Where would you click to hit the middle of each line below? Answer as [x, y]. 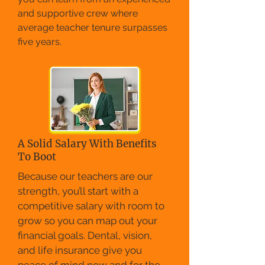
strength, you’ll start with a [78, 191]
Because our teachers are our [85, 177]
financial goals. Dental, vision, [85, 236]
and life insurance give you [80, 251]
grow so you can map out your [88, 221]
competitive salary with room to [91, 206]
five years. [40, 42]
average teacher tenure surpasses [93, 28]
